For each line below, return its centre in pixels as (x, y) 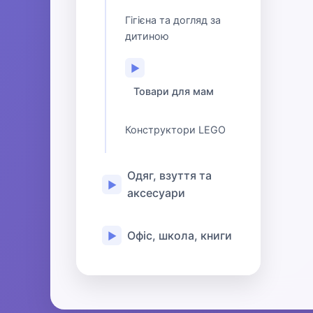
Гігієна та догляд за (173, 20)
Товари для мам (174, 91)
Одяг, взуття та (169, 175)
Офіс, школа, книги (180, 235)
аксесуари (156, 193)
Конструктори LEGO (175, 130)
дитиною (147, 36)
